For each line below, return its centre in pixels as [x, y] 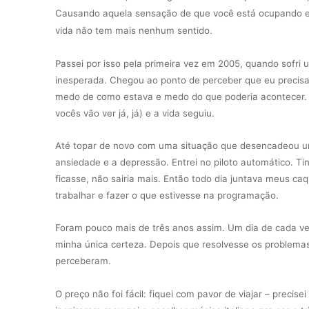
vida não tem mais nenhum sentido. [135, 31]
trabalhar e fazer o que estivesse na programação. [167, 196]
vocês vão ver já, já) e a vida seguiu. [136, 113]
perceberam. [84, 261]
